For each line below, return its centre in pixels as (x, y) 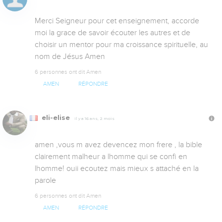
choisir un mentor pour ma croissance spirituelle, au (121, 44)
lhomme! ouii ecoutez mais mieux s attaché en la (117, 168)
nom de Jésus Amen (70, 56)
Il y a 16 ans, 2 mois (94, 118)
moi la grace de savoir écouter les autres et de (112, 32)
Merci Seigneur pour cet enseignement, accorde (117, 21)
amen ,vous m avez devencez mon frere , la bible (118, 144)
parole (45, 180)
